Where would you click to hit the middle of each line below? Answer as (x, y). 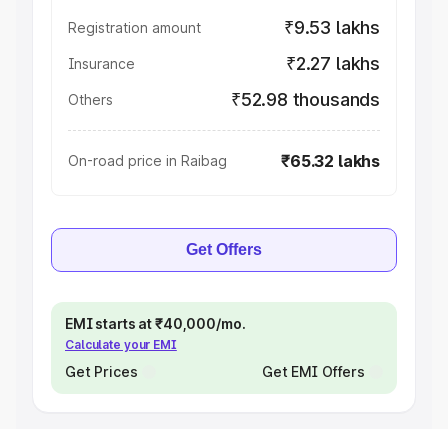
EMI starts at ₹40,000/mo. (155, 323)
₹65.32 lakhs (330, 161)
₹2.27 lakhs (332, 63)
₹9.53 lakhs (331, 27)
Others (90, 99)
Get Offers (224, 249)
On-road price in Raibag (147, 160)
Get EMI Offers (313, 371)
